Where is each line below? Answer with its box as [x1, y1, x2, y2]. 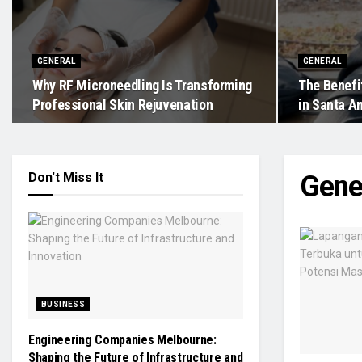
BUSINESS [41, 300, 86, 309]
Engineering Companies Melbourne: [28, 332, 217, 347]
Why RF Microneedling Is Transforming [32, 77, 253, 94]
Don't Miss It [28, 170, 103, 185]
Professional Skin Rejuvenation [32, 96, 213, 113]
